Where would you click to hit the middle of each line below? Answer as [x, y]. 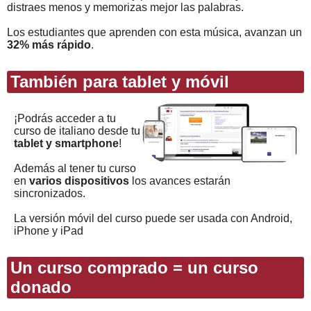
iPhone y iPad [49, 230]
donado [41, 287]
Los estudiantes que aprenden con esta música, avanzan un [154, 32]
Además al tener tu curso [75, 168]
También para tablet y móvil [120, 81]
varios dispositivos [79, 180]
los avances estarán [180, 180]
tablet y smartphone [66, 143]
